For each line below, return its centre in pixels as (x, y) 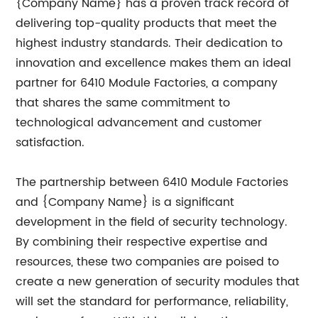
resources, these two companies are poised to (148, 262)
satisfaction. (50, 143)
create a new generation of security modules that (158, 282)
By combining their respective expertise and (142, 242)
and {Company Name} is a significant (125, 202)
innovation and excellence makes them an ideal (154, 63)
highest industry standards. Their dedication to (149, 43)
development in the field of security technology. (152, 222)
